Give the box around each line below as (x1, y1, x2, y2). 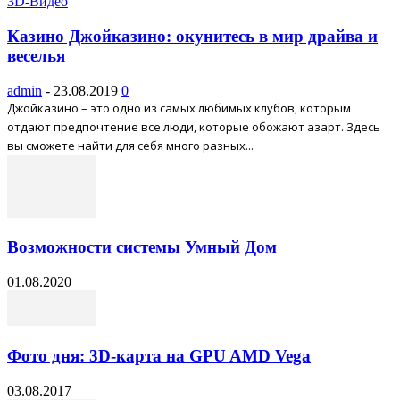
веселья (7, 46, 65, 65)
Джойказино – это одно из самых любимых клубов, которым (7, 99, 351, 116)
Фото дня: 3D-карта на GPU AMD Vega (7, 346, 311, 365)
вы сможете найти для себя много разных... (7, 137, 254, 154)
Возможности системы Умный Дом (7, 237, 277, 257)
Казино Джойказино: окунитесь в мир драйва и (7, 26, 378, 46)
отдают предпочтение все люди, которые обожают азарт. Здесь (7, 118, 380, 135)
